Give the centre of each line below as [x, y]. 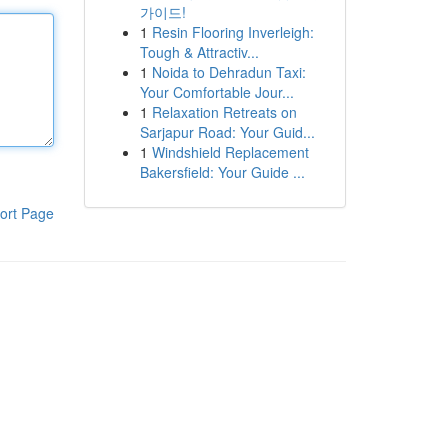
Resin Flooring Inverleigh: [232, 32]
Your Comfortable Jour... [216, 92]
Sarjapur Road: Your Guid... [227, 132]
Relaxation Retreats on [224, 112]
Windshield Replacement [230, 152]
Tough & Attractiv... [199, 52]
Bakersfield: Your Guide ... [222, 172]
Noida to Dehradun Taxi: [228, 72]
